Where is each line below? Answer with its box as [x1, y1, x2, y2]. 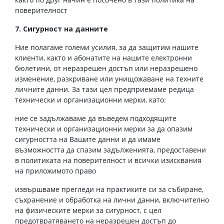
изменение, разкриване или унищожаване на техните [15, 74, 203, 83]
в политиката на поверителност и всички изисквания [15, 155, 201, 165]
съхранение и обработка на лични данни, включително [15, 195, 209, 204]
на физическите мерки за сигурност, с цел [15, 205, 161, 215]
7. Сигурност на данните [15, 24, 108, 33]
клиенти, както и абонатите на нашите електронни [15, 53, 192, 62]
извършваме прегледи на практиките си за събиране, [15, 184, 203, 194]
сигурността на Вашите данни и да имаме [15, 134, 160, 144]
